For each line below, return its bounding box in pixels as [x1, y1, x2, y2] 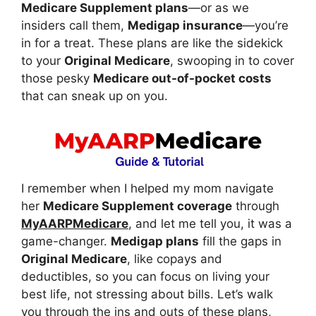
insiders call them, [21, 18, 128, 32]
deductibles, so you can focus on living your [21, 269, 269, 284]
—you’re [243, 18, 288, 32]
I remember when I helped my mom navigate [21, 181, 274, 195]
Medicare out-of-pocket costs [93, 71, 272, 85]
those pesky [21, 71, 93, 85]
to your [21, 54, 64, 68]
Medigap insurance [128, 18, 243, 32]
